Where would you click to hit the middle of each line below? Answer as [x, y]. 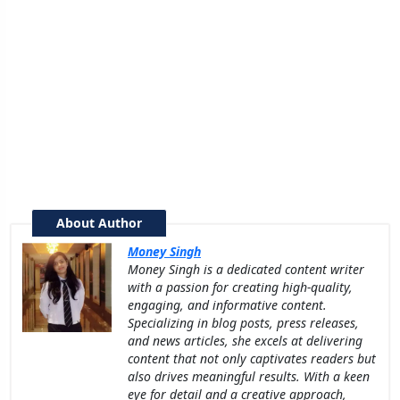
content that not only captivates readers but [252, 358]
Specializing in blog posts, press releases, [243, 322]
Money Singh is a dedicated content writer [246, 269]
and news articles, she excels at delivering [245, 340]
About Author [99, 222]
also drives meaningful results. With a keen [249, 376]
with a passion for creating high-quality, [240, 287]
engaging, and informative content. [227, 304]
